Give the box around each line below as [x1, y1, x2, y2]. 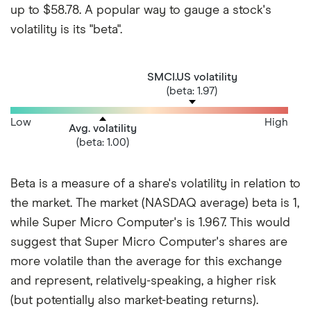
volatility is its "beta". [10, 23, 122, 36]
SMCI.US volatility [147, 71, 237, 83]
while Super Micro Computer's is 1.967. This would [10, 217, 290, 230]
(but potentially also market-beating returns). [10, 294, 258, 308]
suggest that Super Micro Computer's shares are [10, 236, 287, 249]
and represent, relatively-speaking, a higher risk [10, 275, 276, 288]
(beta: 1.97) [167, 85, 218, 96]
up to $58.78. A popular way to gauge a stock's [10, 3, 271, 17]
